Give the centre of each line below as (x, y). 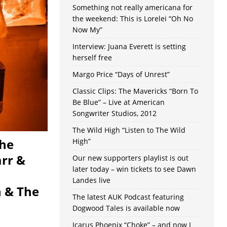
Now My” (87, 30)
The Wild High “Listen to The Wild (129, 130)
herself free (92, 58)
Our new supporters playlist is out (130, 158)
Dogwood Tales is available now (126, 208)
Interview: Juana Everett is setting (129, 47)
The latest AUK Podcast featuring (128, 197)
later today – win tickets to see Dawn (134, 169)
